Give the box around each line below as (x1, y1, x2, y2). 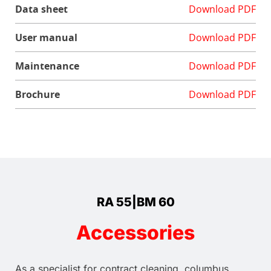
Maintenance (15, 59, 79, 73)
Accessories (76, 220, 195, 244)
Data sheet (15, 2, 68, 16)
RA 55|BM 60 (96, 194, 175, 209)
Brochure (15, 87, 60, 101)
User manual (15, 30, 77, 44)
